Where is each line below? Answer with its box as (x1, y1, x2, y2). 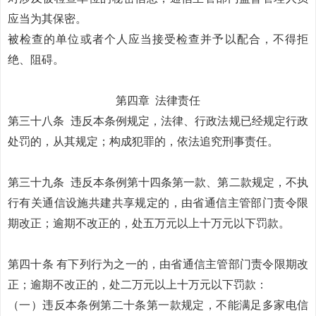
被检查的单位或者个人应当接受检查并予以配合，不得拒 (8, 33, 308, 45)
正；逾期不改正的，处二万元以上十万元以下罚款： (8, 279, 267, 291)
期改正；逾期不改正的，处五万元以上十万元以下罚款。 (8, 217, 290, 229)
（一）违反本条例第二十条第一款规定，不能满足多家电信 (8, 299, 308, 311)
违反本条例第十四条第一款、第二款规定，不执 (70, 176, 309, 188)
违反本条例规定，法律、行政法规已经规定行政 (70, 115, 309, 127)
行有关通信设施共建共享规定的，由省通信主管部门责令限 (8, 197, 308, 209)
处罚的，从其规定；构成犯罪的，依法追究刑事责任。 (8, 135, 279, 147)
